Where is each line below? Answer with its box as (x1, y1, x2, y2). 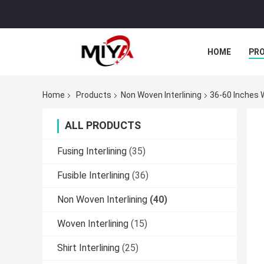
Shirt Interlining (57, 242, 120, 254)
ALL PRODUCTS (65, 119, 141, 132)
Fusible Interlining (57, 170, 130, 181)
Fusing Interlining (57, 146, 127, 157)
